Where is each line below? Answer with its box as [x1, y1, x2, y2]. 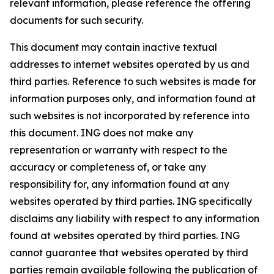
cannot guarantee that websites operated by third [10, 246, 248, 259]
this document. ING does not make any [10, 127, 193, 139]
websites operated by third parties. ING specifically [10, 195, 252, 207]
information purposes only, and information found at [10, 92, 256, 105]
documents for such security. [10, 14, 143, 26]
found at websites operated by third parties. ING [10, 229, 240, 242]
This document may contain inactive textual [10, 41, 217, 53]
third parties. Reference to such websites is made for [10, 75, 256, 87]
